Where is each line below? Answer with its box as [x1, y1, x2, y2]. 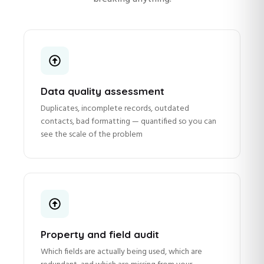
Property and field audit [41, 228, 159, 241]
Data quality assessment [41, 85, 164, 98]
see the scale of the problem [41, 128, 143, 142]
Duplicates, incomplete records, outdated [41, 102, 189, 116]
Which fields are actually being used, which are [41, 245, 202, 259]
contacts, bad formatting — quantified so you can [41, 115, 216, 129]
